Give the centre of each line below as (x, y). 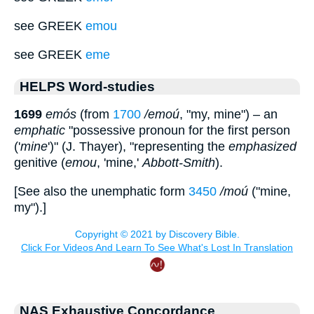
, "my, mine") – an (228, 115)
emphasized (262, 147)
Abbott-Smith (179, 163)
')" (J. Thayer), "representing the (138, 147)
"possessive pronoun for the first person (178, 131)
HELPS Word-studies (87, 86)
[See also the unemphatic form (101, 191)
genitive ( (40, 163)
